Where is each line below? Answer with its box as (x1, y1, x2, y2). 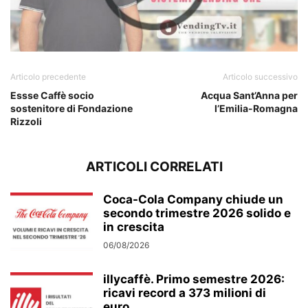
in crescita (103, 220, 164, 234)
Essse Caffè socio (10, 89, 94, 102)
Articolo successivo (223, 71, 298, 82)
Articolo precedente (10, 71, 86, 82)
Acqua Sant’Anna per (201, 89, 298, 102)
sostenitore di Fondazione (10, 102, 133, 115)
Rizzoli (10, 115, 42, 128)
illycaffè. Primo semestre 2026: (103, 272, 285, 287)
